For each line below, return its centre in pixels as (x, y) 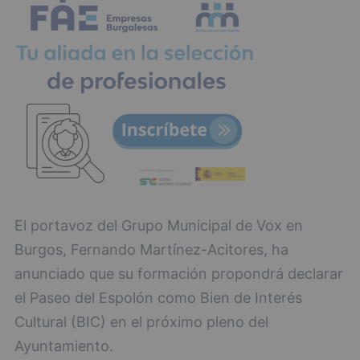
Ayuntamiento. (64, 346)
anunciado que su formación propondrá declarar (179, 274)
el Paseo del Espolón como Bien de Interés (158, 298)
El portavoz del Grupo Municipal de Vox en (159, 226)
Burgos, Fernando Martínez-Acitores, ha (151, 250)
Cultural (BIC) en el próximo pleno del (141, 322)
